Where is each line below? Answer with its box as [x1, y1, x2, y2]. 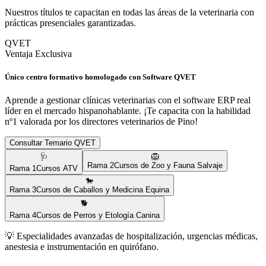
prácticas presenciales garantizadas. [5, 18, 136, 28]
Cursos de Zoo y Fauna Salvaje [114, 161, 223, 170]
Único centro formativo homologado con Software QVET [5, 72, 196, 82]
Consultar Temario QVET [9, 138, 96, 148]
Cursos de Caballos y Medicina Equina [36, 185, 169, 195]
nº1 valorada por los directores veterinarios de [5, 116, 178, 127]
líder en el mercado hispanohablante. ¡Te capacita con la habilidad [5, 106, 251, 116]
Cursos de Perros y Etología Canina [36, 211, 160, 220]
